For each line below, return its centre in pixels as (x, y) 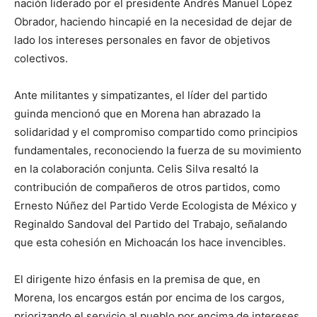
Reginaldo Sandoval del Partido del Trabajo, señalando (151, 224)
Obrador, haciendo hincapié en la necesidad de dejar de (153, 22)
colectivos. (41, 59)
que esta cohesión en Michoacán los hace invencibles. (150, 243)
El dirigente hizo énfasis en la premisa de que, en (137, 279)
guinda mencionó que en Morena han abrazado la (137, 114)
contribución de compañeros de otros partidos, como (147, 188)
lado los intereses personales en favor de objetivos (142, 40)
